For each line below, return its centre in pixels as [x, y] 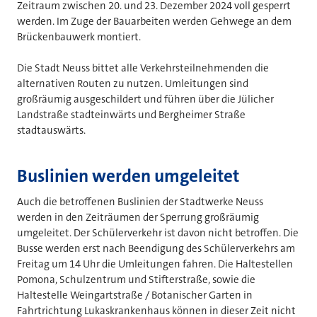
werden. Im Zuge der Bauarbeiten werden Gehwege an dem [154, 21]
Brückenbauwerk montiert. [79, 36]
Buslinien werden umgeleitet [130, 175]
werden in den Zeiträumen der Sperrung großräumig [138, 217]
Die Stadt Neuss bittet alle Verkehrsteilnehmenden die [143, 68]
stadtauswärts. [51, 131]
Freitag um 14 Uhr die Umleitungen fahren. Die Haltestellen [155, 264]
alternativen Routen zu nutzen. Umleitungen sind [133, 84]
